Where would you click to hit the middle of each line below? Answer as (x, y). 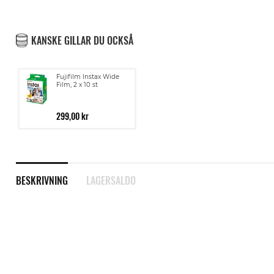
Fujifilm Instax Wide (87, 77)
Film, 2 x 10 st (77, 85)
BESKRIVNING (42, 180)
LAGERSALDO (111, 180)
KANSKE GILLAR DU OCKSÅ (82, 40)
